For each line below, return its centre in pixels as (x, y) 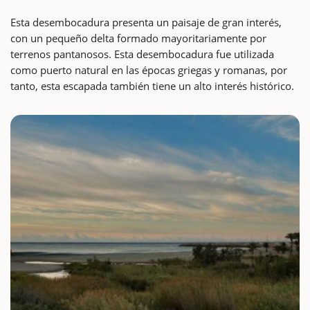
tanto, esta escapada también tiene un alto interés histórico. (152, 85)
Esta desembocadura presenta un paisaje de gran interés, (146, 22)
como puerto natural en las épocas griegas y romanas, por (149, 70)
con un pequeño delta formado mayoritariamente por (138, 38)
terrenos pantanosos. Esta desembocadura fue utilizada (142, 54)
